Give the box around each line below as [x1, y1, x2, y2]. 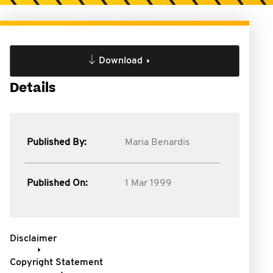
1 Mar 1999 [124, 179, 172, 188]
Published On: [27, 179, 88, 188]
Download [98, 56, 143, 66]
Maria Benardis [124, 138, 190, 147]
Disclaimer [10, 234, 57, 244]
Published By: [27, 138, 87, 147]
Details [10, 79, 55, 97]
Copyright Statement [10, 258, 103, 268]
